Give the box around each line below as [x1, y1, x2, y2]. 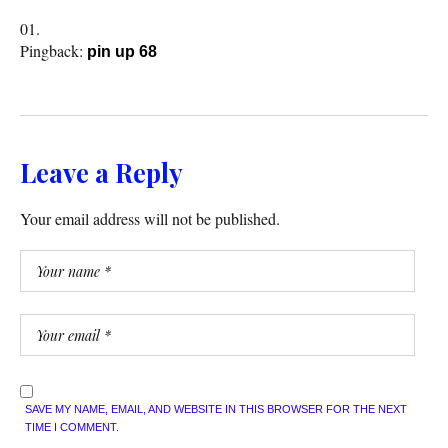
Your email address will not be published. [20, 208, 280, 230]
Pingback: [20, 40, 87, 62]
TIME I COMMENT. [25, 421, 119, 434]
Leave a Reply [20, 155, 183, 191]
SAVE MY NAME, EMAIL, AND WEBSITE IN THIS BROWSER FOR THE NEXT [25, 403, 407, 416]
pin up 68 [87, 43, 157, 61]
